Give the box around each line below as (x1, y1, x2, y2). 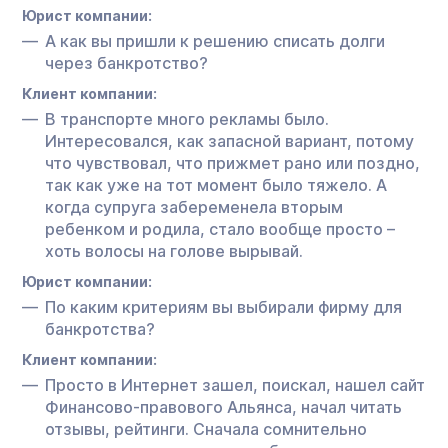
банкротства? (45, 318, 155, 339)
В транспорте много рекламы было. (45, 108, 329, 129)
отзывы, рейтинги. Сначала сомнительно (45, 418, 367, 439)
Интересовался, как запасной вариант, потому (45, 130, 414, 151)
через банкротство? (45, 52, 208, 73)
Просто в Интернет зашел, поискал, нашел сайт (45, 374, 425, 395)
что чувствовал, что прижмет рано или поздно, (45, 152, 420, 173)
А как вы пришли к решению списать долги (45, 30, 385, 51)
